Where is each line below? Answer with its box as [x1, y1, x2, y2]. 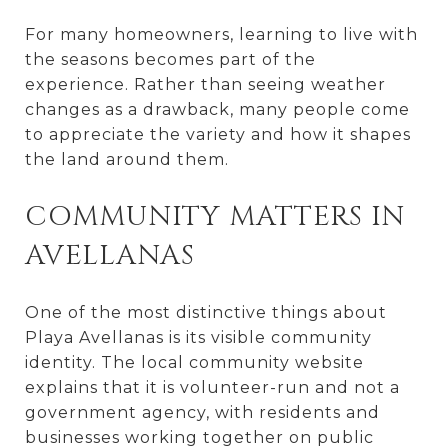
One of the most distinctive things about [25, 302, 387, 322]
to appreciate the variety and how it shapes [25, 124, 411, 144]
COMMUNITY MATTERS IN [25, 197, 405, 235]
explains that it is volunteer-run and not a [25, 377, 400, 397]
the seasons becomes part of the [25, 49, 316, 69]
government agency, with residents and [25, 402, 380, 422]
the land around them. [25, 149, 229, 169]
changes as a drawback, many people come [25, 99, 410, 119]
